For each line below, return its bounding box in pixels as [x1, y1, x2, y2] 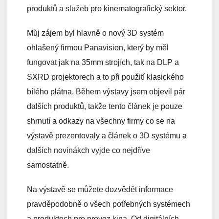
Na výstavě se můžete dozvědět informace [27, 185, 173, 194]
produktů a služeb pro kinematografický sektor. [27, 4, 187, 13]
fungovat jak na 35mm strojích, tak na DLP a [27, 58, 179, 67]
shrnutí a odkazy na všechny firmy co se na [27, 117, 175, 126]
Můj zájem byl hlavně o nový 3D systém [27, 29, 164, 38]
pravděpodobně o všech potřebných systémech [27, 200, 190, 209]
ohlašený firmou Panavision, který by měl [27, 44, 169, 52]
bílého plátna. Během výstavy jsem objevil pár [27, 88, 185, 96]
